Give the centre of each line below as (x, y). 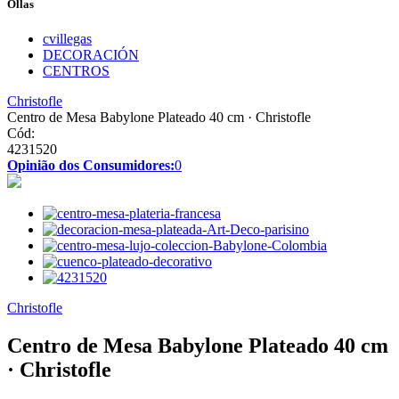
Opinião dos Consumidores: (91, 166)
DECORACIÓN (91, 55)
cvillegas (67, 39)
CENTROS (76, 71)
